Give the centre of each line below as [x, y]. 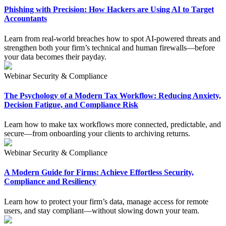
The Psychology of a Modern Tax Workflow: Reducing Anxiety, [112, 95]
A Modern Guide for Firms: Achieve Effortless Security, [99, 173]
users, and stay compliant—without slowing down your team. [102, 210]
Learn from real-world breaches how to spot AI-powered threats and [112, 38]
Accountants [25, 19]
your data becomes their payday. [55, 56]
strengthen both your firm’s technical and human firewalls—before [109, 47]
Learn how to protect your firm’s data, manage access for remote [106, 201]
